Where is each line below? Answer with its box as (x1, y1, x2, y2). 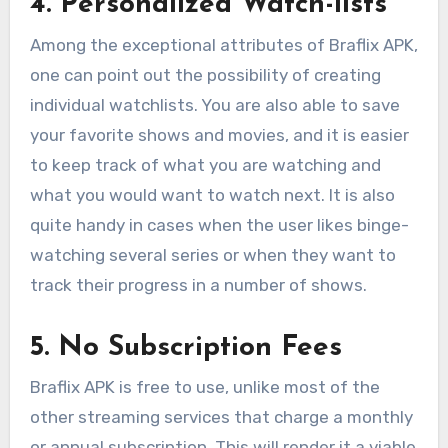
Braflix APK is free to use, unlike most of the (29, 377, 380, 398)
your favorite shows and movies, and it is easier (29, 124, 409, 145)
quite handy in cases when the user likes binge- (29, 214, 409, 235)
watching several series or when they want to (29, 244, 396, 265)
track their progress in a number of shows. (29, 274, 367, 295)
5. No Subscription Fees (29, 333, 342, 362)
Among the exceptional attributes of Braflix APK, (29, 34, 418, 55)
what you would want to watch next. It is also (29, 184, 395, 205)
